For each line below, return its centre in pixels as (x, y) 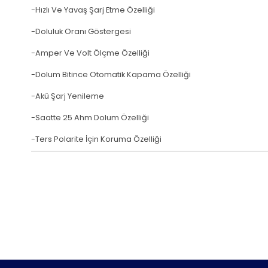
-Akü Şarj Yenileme (68, 96)
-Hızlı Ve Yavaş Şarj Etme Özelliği (93, 10)
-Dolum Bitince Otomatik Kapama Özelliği (111, 75)
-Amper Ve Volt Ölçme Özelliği (90, 53)
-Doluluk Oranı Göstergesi (81, 32)
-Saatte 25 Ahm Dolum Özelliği (90, 118)
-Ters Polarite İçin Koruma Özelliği (96, 139)
